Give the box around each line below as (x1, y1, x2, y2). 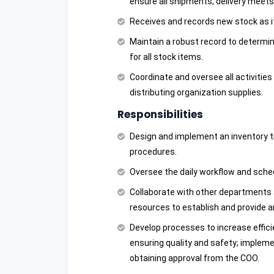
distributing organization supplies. (130, 87, 263, 98)
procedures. (130, 147, 177, 157)
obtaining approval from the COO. (130, 253, 259, 264)
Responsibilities (117, 107, 203, 122)
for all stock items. (130, 52, 203, 62)
